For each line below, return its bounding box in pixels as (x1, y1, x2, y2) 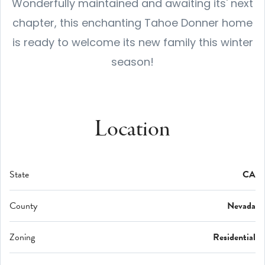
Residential (213, 230, 256, 244)
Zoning (9, 230, 35, 244)
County (9, 198, 37, 213)
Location (95, 114, 170, 145)
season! (111, 54, 154, 69)
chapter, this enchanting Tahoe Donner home (12, 15, 253, 30)
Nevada (227, 198, 256, 213)
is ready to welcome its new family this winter (12, 34, 253, 50)
